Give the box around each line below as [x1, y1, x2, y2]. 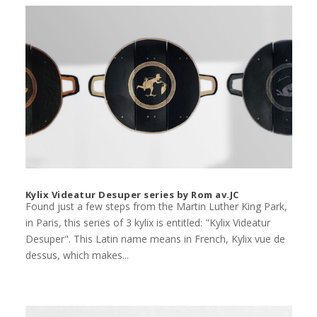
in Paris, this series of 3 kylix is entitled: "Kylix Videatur [25, 216, 270, 230]
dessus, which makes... [25, 248, 129, 263]
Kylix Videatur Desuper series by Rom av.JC [25, 188, 239, 202]
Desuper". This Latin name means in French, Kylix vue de [25, 232, 285, 246]
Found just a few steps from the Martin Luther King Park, [25, 200, 287, 214]
